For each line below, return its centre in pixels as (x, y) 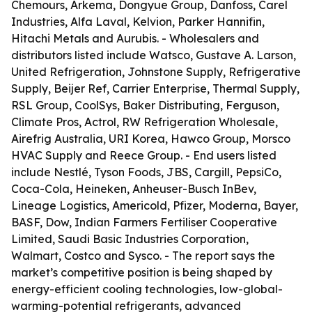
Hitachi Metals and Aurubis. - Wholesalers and (135, 38)
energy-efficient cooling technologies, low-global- (147, 289)
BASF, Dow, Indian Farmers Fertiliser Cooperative (144, 222)
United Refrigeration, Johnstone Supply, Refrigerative (156, 72)
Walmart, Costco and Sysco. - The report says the (143, 256)
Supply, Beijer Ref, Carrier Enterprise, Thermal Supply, (155, 88)
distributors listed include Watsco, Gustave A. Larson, (154, 55)
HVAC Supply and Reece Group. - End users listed (144, 155)
